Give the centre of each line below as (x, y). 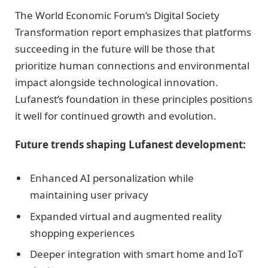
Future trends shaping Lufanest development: (130, 144)
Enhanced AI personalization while (112, 178)
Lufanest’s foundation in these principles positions (134, 99)
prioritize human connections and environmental (132, 65)
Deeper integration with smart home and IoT (136, 254)
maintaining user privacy (89, 195)
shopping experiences (82, 233)
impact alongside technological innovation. (117, 82)
